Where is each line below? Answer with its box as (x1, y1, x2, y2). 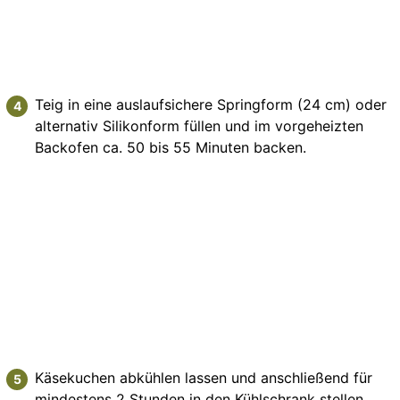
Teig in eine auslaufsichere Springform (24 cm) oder (35, 95, 387, 113)
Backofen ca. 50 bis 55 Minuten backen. (35, 137, 307, 156)
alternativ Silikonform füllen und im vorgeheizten (35, 116, 364, 135)
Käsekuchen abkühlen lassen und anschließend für (35, 368, 373, 387)
